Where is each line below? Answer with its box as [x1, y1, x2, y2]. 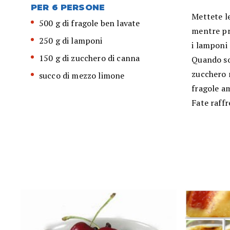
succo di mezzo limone [39, 70, 125, 82]
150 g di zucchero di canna [39, 52, 140, 64]
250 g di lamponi [39, 35, 103, 47]
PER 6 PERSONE [31, 3, 105, 13]
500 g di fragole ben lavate [39, 17, 140, 29]
